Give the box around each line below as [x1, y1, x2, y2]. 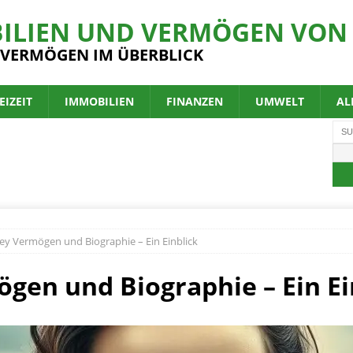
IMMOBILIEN [65, 94, 134, 109]
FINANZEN [166, 94, 223, 109]
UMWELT [255, 94, 304, 109]
